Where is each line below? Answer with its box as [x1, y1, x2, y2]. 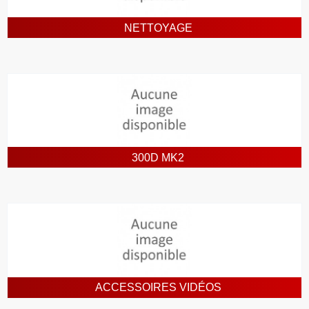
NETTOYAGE [123, 21, 192, 34]
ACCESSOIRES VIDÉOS [94, 281, 221, 294]
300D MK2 [132, 151, 184, 163]
